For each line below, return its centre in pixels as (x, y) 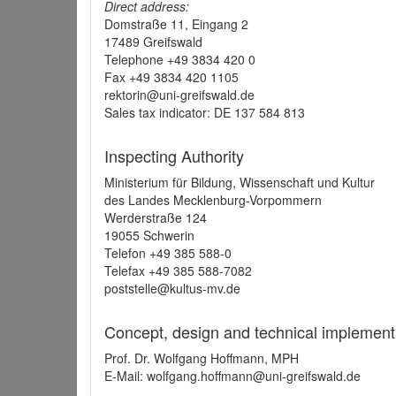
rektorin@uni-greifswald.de (179, 95)
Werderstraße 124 (156, 217)
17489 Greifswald (153, 42)
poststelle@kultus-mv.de (172, 288)
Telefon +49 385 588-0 (168, 253)
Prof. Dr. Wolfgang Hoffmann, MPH (202, 358)
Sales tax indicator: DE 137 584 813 (205, 112)
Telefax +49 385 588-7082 (178, 270)
